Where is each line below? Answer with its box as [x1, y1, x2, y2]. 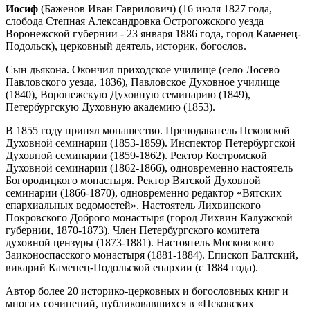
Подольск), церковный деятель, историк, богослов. [6, 39, 246, 52]
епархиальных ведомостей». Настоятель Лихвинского [6, 199, 261, 211]
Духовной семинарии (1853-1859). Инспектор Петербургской [6, 136, 295, 149]
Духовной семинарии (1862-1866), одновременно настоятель [6, 161, 293, 174]
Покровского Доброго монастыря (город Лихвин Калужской [6, 211, 293, 224]
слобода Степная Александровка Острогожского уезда [6, 15, 264, 27]
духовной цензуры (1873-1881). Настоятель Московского [6, 236, 274, 248]
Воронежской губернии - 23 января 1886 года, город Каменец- [6, 27, 301, 39]
